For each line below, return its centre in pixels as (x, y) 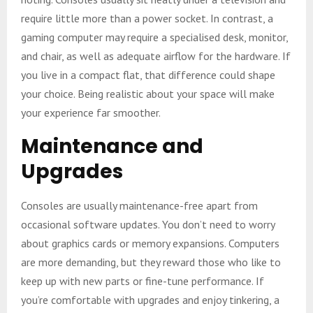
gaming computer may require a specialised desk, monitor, (154, 37)
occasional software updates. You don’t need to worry (148, 224)
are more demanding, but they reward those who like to (151, 262)
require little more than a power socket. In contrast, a (147, 18)
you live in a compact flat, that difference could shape (148, 74)
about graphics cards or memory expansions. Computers (150, 243)
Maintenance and (112, 146)
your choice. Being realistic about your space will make (148, 93)
